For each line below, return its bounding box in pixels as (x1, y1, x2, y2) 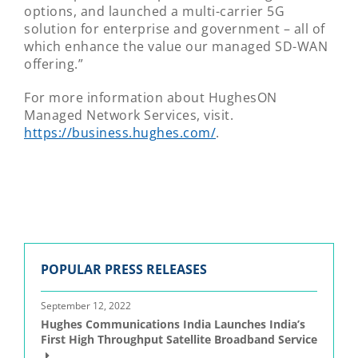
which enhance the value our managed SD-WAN (24, 38, 328, 55)
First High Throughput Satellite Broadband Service (41, 332, 317, 347)
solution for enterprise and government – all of (24, 20, 325, 38)
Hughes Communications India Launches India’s (41, 316, 305, 332)
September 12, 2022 (41, 299, 131, 312)
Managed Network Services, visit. (24, 106, 233, 124)
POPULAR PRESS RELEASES (41, 261, 207, 278)
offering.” (24, 55, 83, 73)
